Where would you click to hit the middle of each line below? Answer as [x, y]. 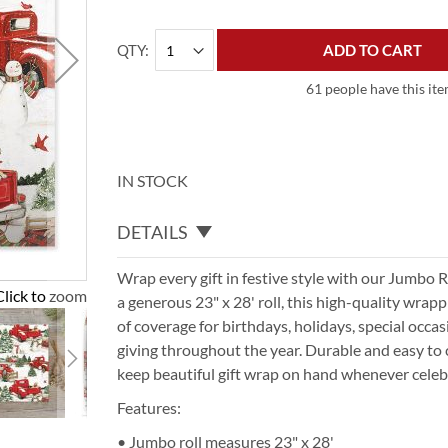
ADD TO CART [373, 50]
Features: [149, 407]
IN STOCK [153, 180]
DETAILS [153, 231]
